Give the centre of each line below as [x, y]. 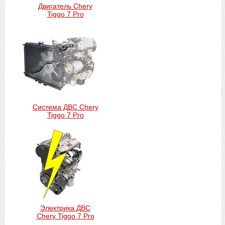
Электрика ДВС [65, 208]
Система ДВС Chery [65, 107]
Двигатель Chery [65, 6]
